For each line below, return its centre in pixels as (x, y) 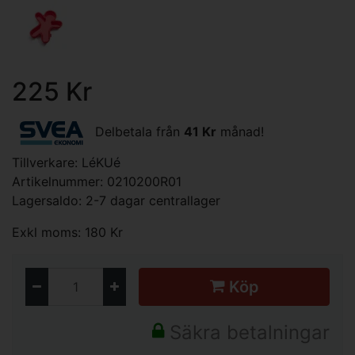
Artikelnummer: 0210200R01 (97, 181)
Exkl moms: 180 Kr (67, 232)
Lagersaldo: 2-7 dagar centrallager (116, 200)
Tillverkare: (47, 162)
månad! (240, 132)
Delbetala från (137, 132)
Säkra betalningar (247, 332)
